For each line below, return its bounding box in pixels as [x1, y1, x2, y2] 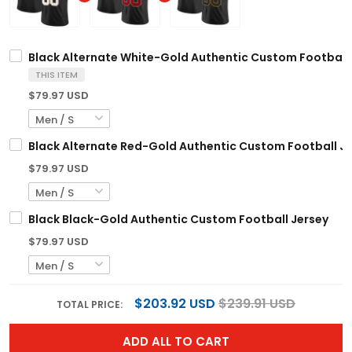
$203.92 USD [134, 295, 215, 313]
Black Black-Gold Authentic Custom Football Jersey [28, 211, 328, 228]
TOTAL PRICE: [57, 298, 125, 312]
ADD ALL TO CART [123, 333, 229, 350]
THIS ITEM [35, 68, 78, 82]
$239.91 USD [218, 295, 295, 313]
